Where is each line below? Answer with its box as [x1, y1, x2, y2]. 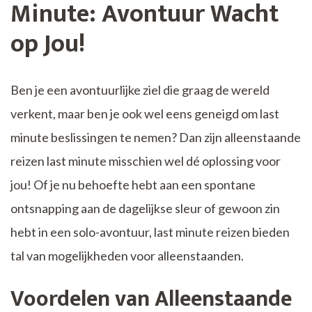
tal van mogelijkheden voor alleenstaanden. [10, 247, 244, 263]
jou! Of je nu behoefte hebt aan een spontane [10, 176, 256, 192]
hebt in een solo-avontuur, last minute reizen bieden [10, 224, 290, 240]
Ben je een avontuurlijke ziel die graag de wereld [10, 81, 270, 97]
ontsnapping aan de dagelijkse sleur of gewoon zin [10, 200, 280, 216]
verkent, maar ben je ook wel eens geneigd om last [10, 105, 279, 121]
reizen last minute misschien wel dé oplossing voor [10, 153, 281, 169]
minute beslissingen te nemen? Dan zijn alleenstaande [10, 129, 301, 145]
